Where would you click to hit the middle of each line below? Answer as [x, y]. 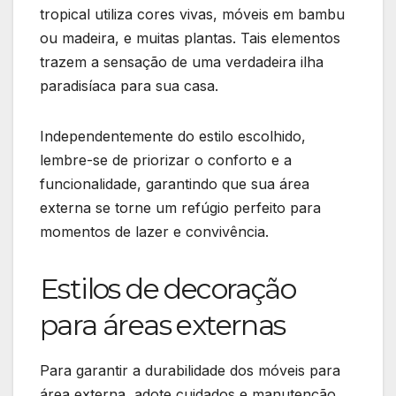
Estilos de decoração [168, 288]
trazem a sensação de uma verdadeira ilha [182, 61]
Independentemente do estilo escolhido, [173, 136]
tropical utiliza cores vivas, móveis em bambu [192, 14]
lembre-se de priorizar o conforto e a [166, 160]
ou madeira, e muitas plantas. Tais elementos [190, 38]
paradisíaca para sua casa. [129, 85]
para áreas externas [163, 324]
